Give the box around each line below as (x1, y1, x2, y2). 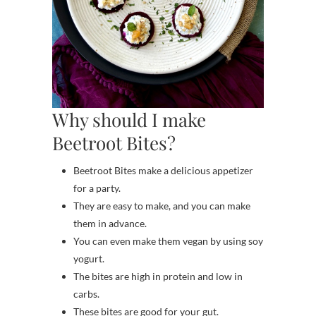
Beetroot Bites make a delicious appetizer (73, 164, 253, 176)
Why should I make (52, 107, 206, 132)
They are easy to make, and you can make (73, 199, 250, 212)
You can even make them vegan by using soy (73, 234, 263, 247)
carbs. (73, 287, 99, 300)
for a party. (73, 181, 121, 194)
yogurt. (73, 252, 104, 265)
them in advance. (73, 217, 147, 229)
